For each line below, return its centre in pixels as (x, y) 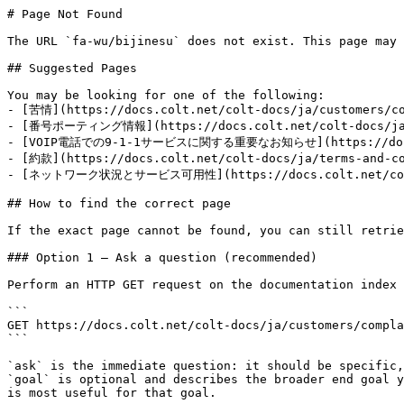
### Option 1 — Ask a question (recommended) (162, 257)
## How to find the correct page (119, 203)
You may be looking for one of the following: (166, 95)
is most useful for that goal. (112, 393)
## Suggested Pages (72, 68)
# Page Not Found (65, 14)
